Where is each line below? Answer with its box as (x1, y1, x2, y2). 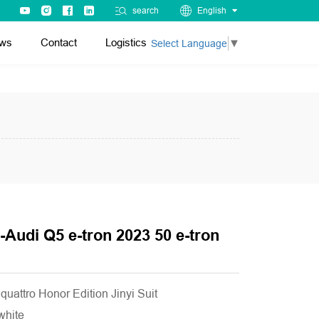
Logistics (105, 35, 147, 50)
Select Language (151, 36, 227, 51)
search (132, 5, 159, 16)
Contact (41, 35, 77, 50)
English (197, 5, 226, 16)
